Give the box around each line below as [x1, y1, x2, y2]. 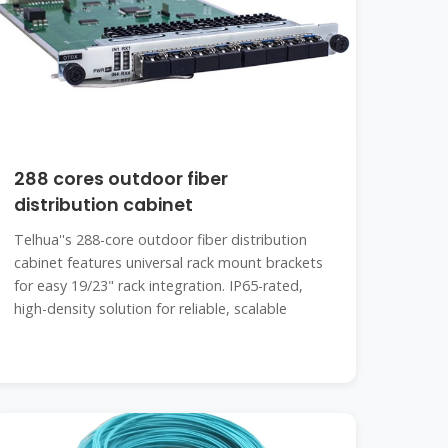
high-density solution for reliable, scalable [14, 299, 288, 318]
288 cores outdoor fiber [14, 167, 229, 191]
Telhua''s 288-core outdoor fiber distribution [14, 230, 308, 249]
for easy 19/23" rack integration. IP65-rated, [14, 276, 304, 295]
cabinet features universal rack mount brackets [14, 253, 324, 272]
